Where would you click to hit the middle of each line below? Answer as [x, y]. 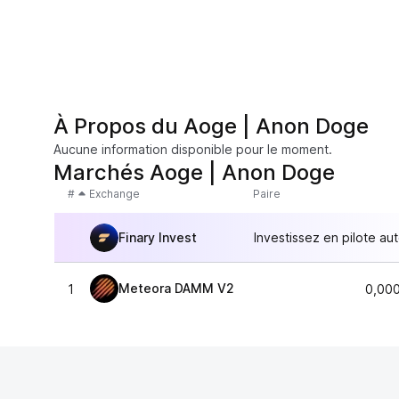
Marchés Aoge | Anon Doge [194, 172]
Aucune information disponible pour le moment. [193, 149]
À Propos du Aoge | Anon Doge [211, 126]
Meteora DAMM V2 [176, 288]
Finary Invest [158, 237]
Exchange [114, 194]
